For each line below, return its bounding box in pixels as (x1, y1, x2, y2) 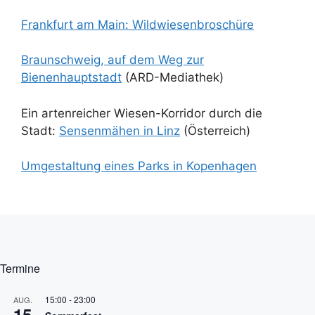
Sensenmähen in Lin (59, 123, 174, 138)
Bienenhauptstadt (21, 70, 122, 85)
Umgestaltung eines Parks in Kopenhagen (21, 159, 257, 174)
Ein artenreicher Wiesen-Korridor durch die (21, 105, 262, 120)
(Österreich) (180, 123, 250, 138)
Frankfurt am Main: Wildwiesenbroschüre (21, 17, 254, 32)
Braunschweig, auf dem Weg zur (21, 53, 204, 67)
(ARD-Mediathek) (122, 70, 224, 85)
